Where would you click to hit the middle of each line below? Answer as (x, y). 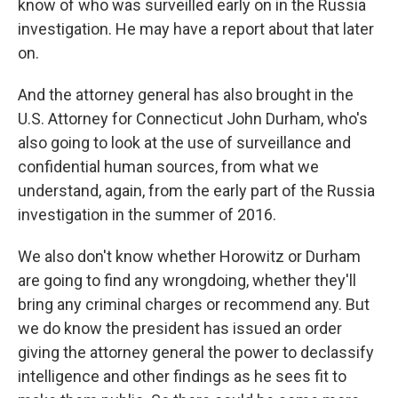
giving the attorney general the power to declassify (196, 352)
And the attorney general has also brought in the (186, 95)
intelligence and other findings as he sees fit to (182, 376)
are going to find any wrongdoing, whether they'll (187, 280)
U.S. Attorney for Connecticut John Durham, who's (193, 119)
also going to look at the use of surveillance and (184, 143)
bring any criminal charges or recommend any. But (194, 304)
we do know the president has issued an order (180, 328)
